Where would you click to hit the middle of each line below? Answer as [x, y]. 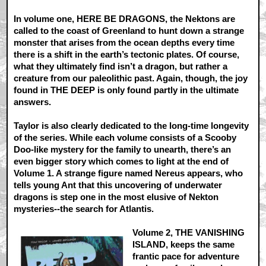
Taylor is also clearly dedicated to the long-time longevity [132, 125]
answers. [33, 102]
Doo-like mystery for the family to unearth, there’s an [123, 149]
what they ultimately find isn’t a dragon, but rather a [121, 66]
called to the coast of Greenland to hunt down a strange [129, 30]
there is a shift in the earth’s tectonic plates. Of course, [127, 54]
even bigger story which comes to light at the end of [121, 161]
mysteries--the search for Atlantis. [84, 208]
